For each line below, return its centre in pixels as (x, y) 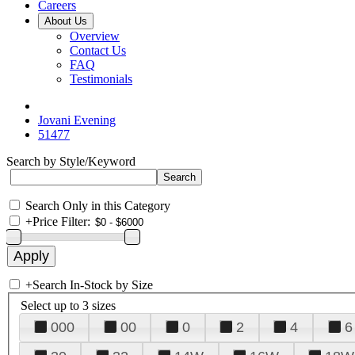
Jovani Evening (77, 120)
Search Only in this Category (98, 206)
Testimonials (101, 79)
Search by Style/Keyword (71, 161)
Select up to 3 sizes (68, 305)
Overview (95, 36)
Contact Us (98, 50)
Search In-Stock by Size (93, 285)
